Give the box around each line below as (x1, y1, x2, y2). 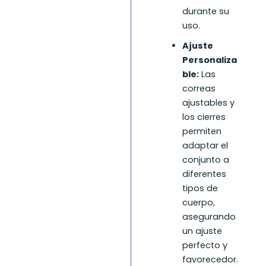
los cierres (182, 111, 226, 123)
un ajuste (182, 225, 222, 237)
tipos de (182, 182, 218, 195)
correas (182, 83, 216, 95)
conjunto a (182, 154, 229, 166)
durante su (182, 5, 229, 18)
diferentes (182, 168, 226, 180)
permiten (182, 125, 221, 138)
